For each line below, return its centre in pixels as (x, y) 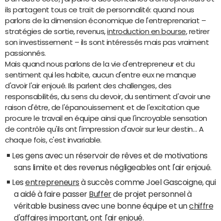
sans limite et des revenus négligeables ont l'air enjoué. (113, 167)
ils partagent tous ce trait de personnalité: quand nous (100, 9)
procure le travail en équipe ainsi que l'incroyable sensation (106, 118)
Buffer (100, 194)
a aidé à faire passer (52, 194)
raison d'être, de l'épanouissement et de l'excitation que (102, 107)
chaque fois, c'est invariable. (53, 140)
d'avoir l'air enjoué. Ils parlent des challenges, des (88, 85)
